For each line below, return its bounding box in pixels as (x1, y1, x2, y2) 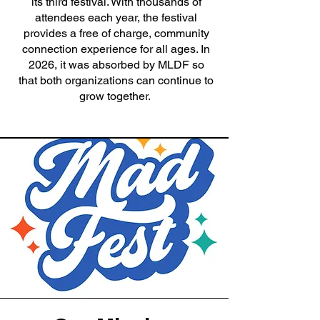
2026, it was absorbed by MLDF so (28, 58, 204, 71)
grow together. (79, 89, 154, 103)
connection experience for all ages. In (22, 42, 210, 56)
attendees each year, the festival (35, 11, 197, 24)
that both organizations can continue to (19, 74, 214, 87)
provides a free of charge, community (23, 26, 209, 40)
